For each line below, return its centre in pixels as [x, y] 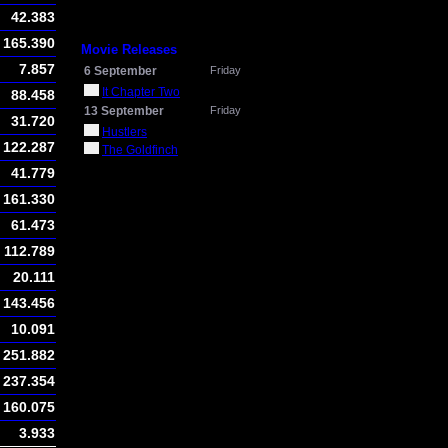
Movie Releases [129, 49]
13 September [124, 111]
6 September [120, 71]
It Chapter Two [141, 92]
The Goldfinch [140, 150]
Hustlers [124, 132]
